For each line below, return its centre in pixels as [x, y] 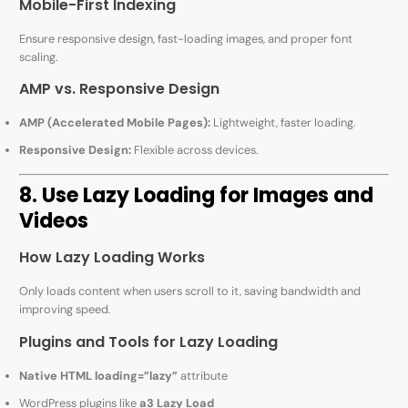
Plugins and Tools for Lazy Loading [149, 342]
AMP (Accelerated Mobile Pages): [115, 122]
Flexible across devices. [195, 149]
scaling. [39, 56]
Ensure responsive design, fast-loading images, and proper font [186, 38]
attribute [203, 375]
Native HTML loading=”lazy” [99, 375]
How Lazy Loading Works [112, 258]
